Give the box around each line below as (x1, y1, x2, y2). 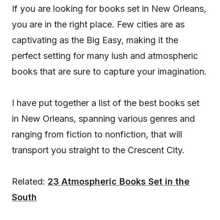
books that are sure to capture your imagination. (12, 66, 207, 77)
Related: (12, 176, 48, 187)
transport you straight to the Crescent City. (12, 145, 185, 156)
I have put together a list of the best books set (12, 98, 199, 109)
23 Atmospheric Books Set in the (48, 176, 190, 187)
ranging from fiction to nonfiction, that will (12, 129, 182, 140)
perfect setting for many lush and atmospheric (12, 51, 198, 61)
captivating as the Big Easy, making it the (12, 35, 178, 46)
